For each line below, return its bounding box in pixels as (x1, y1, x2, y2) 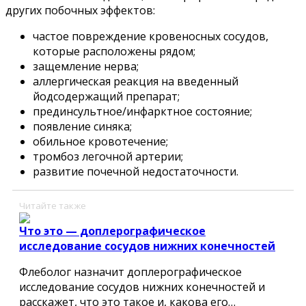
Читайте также (19, 199, 86, 212)
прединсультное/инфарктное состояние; (33, 103, 252, 119)
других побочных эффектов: (5, 2, 155, 18)
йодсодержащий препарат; (33, 88, 180, 104)
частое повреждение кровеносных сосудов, (33, 28, 268, 44)
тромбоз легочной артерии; (33, 148, 183, 164)
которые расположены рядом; (33, 43, 195, 59)
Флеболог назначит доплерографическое (19, 264, 242, 279)
